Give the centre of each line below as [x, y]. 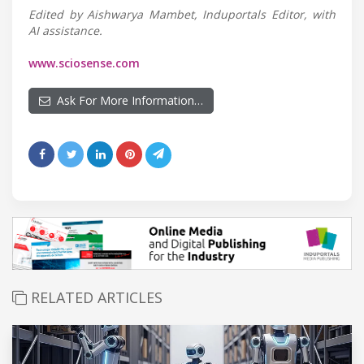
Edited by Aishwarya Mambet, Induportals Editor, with [182, 14]
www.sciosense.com [84, 63]
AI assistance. [65, 30]
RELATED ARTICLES [95, 297]
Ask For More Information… [127, 100]
